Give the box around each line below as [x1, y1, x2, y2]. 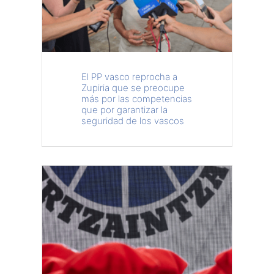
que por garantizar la [81, 104, 168, 116]
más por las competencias [81, 93, 192, 105]
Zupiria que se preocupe [81, 82, 185, 94]
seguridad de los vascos [81, 115, 184, 127]
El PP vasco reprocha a [81, 71, 177, 83]
